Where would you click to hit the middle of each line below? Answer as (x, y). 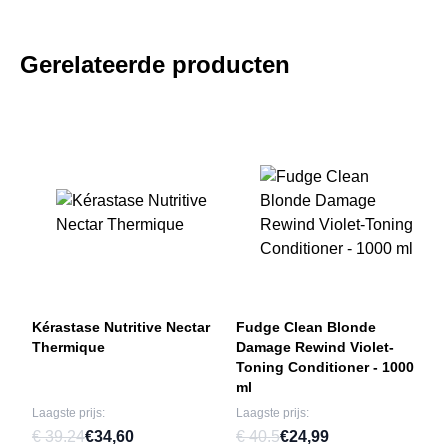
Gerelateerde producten (155, 64)
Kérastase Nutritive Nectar (121, 327)
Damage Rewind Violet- (315, 347)
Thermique (68, 347)
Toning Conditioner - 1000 (325, 367)
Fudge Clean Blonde (306, 327)
